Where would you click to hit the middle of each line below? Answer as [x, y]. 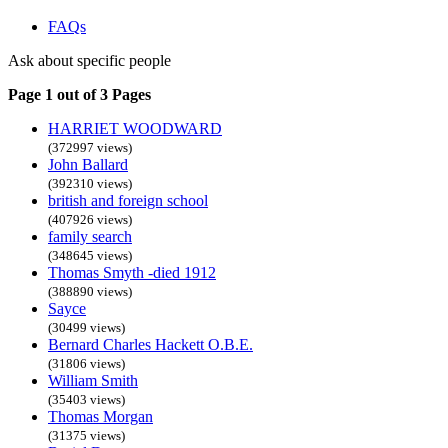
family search [90, 236]
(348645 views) [90, 255]
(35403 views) [86, 399]
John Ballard [88, 164]
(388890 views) [90, 291]
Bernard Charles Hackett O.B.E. [150, 344]
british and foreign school [128, 200]
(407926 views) [90, 219]
